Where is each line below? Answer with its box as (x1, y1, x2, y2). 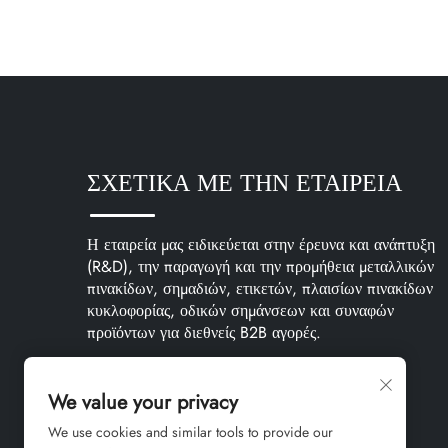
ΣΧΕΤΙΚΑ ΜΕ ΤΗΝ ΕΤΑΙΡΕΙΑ (87, 164, 402, 200)
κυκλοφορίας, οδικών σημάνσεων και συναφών (87, 298, 394, 322)
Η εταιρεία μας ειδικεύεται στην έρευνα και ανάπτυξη (87, 232, 435, 256)
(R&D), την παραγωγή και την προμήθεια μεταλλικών (87, 254, 434, 278)
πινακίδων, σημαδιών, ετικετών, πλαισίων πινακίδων (87, 276, 433, 300)
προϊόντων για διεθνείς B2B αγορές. (87, 320, 321, 344)
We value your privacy (48, 388, 238, 417)
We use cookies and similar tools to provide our (48, 422, 333, 442)
